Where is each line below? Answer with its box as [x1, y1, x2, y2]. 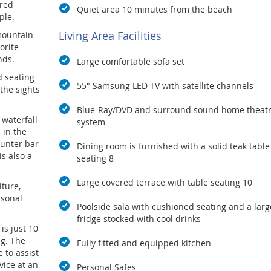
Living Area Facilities [58, 28, 162, 44]
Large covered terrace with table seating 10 [76, 177, 255, 189]
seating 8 [76, 152, 114, 165]
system [76, 116, 105, 128]
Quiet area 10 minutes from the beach [76, 4, 232, 16]
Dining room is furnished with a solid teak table [76, 140, 270, 152]
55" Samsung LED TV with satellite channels [76, 80, 253, 92]
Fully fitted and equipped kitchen [76, 237, 211, 249]
